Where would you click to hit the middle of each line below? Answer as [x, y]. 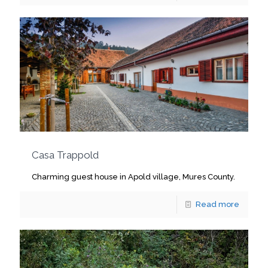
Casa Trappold [65, 155]
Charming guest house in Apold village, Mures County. [133, 177]
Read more [217, 205]
